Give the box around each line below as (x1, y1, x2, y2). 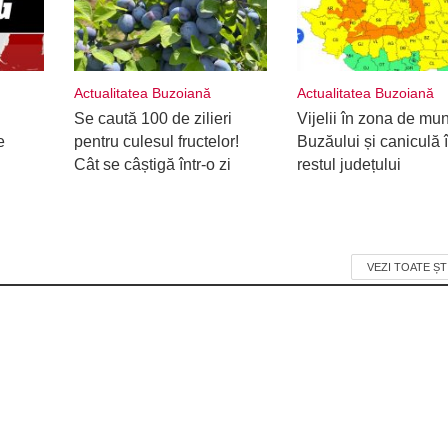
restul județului (297, 155, 402, 173)
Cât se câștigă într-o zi (73, 155, 231, 173)
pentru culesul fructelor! (73, 132, 239, 150)
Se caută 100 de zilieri (73, 109, 232, 127)
